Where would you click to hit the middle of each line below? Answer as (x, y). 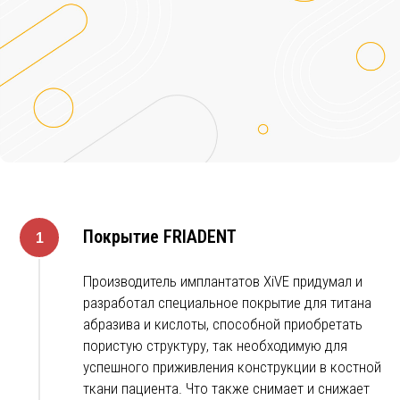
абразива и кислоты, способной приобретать (223, 325)
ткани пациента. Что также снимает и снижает (226, 389)
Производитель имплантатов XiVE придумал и (223, 282)
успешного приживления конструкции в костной (232, 367)
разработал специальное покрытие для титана (227, 303)
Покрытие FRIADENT (160, 237)
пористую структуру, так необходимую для (215, 346)
